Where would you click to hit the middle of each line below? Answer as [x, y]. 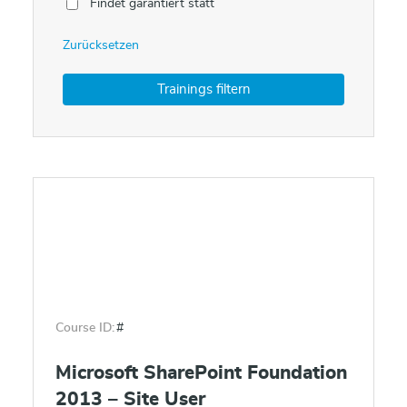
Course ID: [85, 328]
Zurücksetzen [101, 45]
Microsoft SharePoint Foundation [201, 373]
